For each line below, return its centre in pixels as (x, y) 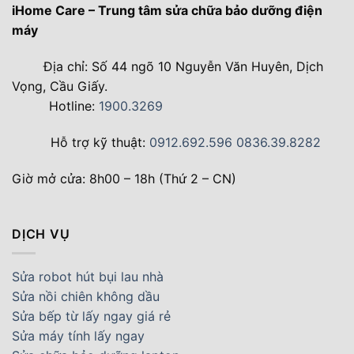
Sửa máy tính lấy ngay (78, 336)
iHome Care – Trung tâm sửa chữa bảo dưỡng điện (167, 11)
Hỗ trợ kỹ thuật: (98, 143)
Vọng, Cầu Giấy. (60, 87)
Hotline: (72, 106)
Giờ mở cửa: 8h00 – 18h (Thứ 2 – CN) (124, 178)
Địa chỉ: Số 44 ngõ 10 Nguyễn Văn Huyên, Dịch (181, 67)
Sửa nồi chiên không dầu (86, 297)
